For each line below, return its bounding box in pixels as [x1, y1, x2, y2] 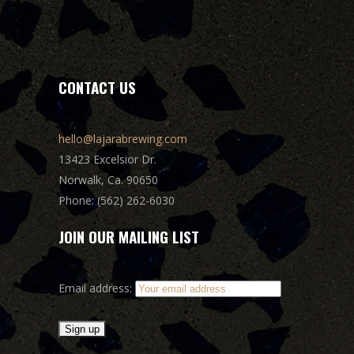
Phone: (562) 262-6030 [58, 193, 175, 209]
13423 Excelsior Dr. [58, 152, 156, 168]
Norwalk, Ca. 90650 [58, 172, 158, 188]
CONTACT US [58, 76, 136, 99]
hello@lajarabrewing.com [58, 131, 187, 147]
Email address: [58, 281, 135, 296]
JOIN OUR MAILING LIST [58, 225, 199, 248]
